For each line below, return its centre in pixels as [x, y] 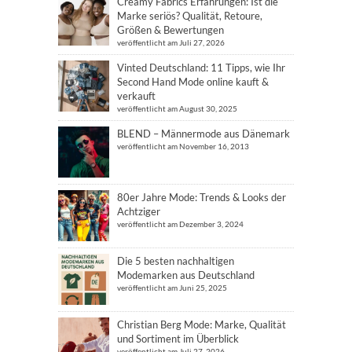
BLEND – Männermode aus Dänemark [203, 134]
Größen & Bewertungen [170, 30]
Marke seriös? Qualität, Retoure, [190, 16]
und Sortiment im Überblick [178, 339]
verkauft [136, 96]
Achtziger [139, 211]
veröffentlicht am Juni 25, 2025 [172, 288]
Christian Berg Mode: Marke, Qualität [202, 324]
